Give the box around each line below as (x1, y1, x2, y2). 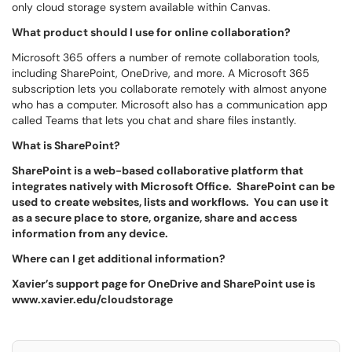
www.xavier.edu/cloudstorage (12, 292, 173, 306)
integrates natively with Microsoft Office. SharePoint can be (12, 179, 335, 193)
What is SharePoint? (12, 138, 120, 152)
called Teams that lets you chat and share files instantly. (12, 113, 296, 127)
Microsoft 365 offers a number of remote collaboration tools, (12, 50, 320, 64)
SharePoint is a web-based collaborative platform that (12, 163, 303, 178)
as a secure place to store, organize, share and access (12, 211, 297, 225)
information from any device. (12, 226, 170, 240)
